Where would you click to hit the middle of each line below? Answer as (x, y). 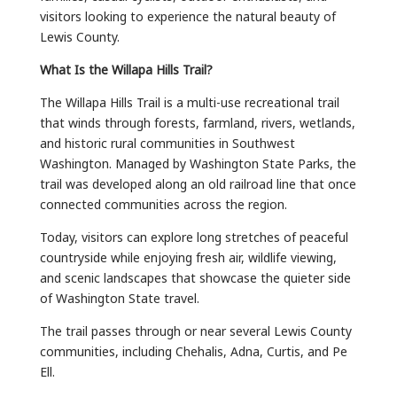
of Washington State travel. (119, 297)
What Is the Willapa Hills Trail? (126, 68)
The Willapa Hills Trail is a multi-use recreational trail (189, 101)
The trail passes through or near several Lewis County (195, 330)
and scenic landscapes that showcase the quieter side (195, 276)
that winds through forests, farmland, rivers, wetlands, (197, 121)
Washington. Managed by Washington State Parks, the (198, 162)
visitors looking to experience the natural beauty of (187, 15)
